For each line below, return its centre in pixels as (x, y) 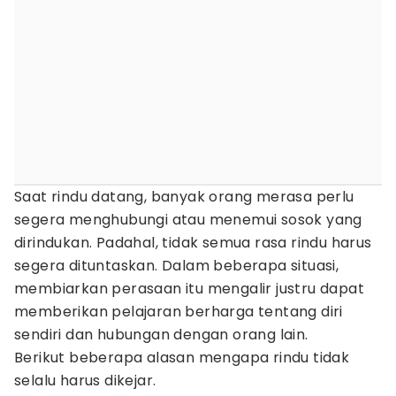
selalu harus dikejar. (85, 381)
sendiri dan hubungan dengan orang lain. (161, 335)
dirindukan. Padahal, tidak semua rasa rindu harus (193, 243)
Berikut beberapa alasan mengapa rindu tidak (182, 358)
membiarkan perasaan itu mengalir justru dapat (189, 289)
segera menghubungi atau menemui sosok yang (188, 220)
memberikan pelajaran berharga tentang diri (179, 312)
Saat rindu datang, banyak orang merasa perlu (184, 197)
